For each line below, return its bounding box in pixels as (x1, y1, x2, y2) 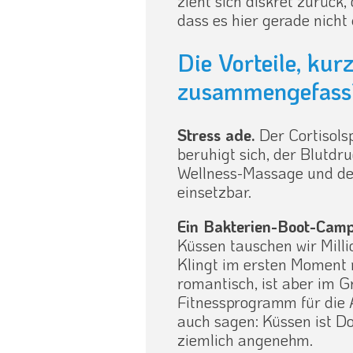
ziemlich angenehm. (177, 329, 314, 351)
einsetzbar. (177, 181, 252, 203)
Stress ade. (177, 124, 256, 146)
